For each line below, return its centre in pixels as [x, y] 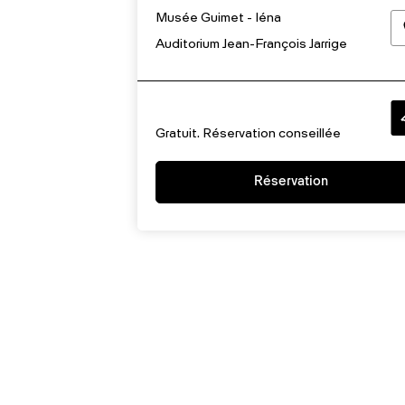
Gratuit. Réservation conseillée [248, 134]
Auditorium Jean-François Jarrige [251, 45]
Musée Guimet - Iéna [218, 19]
